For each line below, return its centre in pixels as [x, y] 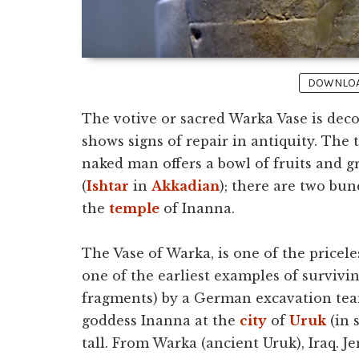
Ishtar [108, 186]
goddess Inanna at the [161, 321]
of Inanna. [197, 209]
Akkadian [186, 186]
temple [134, 209]
